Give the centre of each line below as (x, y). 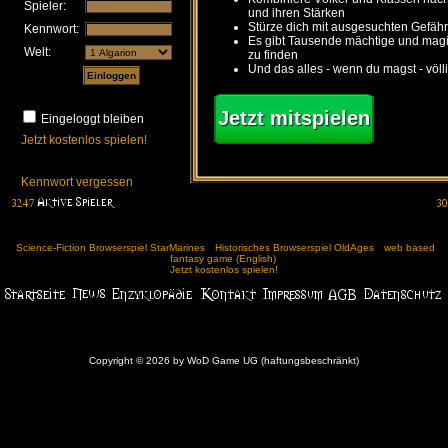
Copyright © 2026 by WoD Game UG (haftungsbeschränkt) (224, 360)
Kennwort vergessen (77, 182)
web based (409, 247)
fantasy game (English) (223, 258)
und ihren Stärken (296, 12)
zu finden (273, 54)
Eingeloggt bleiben (92, 119)
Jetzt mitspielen (293, 117)
